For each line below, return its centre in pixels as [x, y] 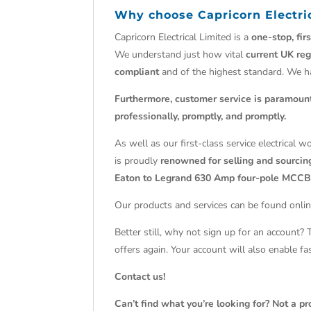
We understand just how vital [180, 55]
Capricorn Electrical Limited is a [183, 37]
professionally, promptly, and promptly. [201, 117]
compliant [137, 72]
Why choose [157, 15]
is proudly [138, 161]
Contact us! [140, 277]
